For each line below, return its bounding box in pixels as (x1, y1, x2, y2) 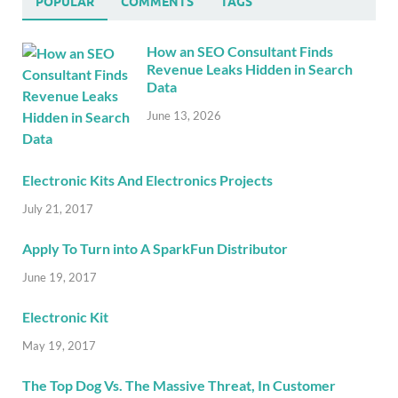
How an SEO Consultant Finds (147, 43, 333, 60)
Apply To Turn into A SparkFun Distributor (22, 240, 288, 258)
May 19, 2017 (22, 338, 96, 353)
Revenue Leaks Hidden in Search (147, 60, 353, 78)
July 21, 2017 (22, 202, 93, 217)
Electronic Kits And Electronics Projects (22, 171, 273, 189)
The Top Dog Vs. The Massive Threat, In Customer (22, 376, 336, 394)
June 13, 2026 (147, 108, 221, 123)
